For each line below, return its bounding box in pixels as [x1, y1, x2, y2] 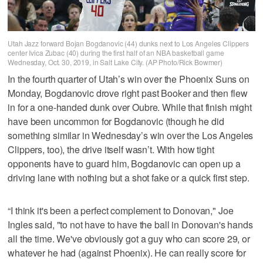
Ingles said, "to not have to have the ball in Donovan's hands [8, 217, 253, 231]
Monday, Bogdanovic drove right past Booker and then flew [8, 86, 248, 100]
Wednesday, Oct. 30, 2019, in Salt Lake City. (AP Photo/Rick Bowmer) [8, 57, 222, 68]
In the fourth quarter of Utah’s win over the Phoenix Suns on [8, 72, 249, 86]
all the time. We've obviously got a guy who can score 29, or [8, 231, 250, 245]
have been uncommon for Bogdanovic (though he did [8, 114, 224, 128]
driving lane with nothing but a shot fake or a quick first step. [8, 170, 249, 184]
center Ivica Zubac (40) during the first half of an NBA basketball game [8, 48, 224, 58]
